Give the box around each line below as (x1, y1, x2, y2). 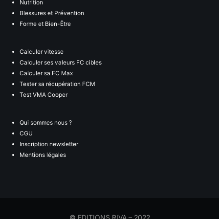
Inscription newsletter (20, 140, 78, 148)
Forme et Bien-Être (20, 20, 71, 28)
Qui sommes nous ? (20, 119, 72, 127)
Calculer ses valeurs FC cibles (20, 59, 102, 66)
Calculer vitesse (20, 48, 64, 56)
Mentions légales (20, 151, 66, 159)
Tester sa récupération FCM (20, 80, 95, 88)
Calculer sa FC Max (20, 69, 73, 77)
